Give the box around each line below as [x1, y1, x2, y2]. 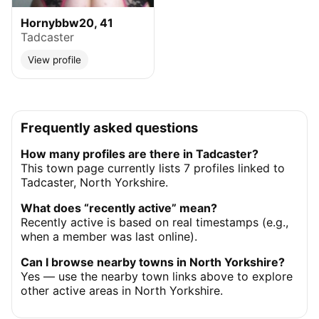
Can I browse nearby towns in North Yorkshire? [21, 255, 285, 269]
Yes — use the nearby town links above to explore [21, 269, 293, 283]
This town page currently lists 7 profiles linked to [21, 161, 285, 175]
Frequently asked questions [21, 120, 198, 135]
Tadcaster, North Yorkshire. [21, 175, 168, 189]
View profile [28, 54, 81, 66]
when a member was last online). [21, 229, 197, 244]
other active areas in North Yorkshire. [21, 283, 223, 298]
